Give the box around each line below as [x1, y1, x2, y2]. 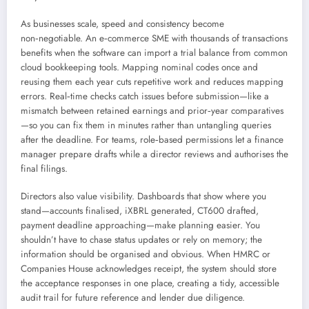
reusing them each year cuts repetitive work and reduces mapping [21, 74, 283, 88]
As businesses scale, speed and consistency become [21, 17, 224, 30]
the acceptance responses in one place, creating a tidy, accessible [21, 277, 279, 290]
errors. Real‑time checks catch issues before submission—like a [21, 89, 269, 103]
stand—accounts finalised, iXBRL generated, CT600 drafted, [21, 204, 259, 218]
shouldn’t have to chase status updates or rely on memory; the [21, 233, 262, 247]
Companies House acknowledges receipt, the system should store [21, 262, 277, 276]
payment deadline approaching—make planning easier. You [21, 219, 260, 232]
